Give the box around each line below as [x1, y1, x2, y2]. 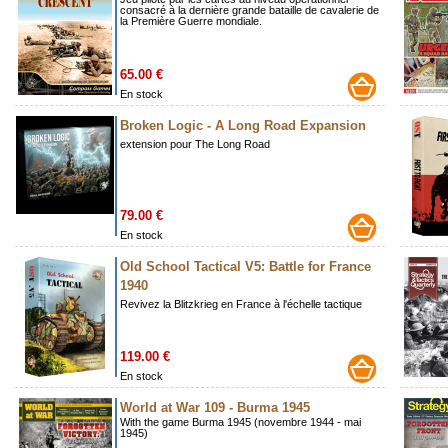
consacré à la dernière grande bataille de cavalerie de [120, 4, 379, 17]
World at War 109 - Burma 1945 [120, 400, 310, 416]
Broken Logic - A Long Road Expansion [120, 118, 366, 134]
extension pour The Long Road [120, 138, 270, 151]
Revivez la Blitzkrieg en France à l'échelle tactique [120, 298, 362, 311]
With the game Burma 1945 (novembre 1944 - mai [120, 416, 361, 429]
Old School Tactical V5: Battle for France [120, 259, 371, 275]
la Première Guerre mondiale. [120, 15, 262, 28]
